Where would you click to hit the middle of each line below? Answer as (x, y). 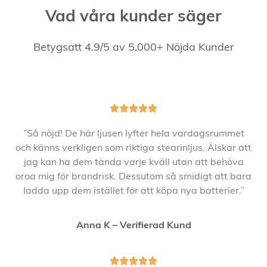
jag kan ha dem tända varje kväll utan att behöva (133, 162)
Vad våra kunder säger (133, 18)
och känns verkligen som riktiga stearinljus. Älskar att (133, 148)
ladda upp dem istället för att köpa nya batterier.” (133, 191)
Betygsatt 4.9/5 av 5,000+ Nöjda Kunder (133, 48)
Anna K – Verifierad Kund (133, 226)
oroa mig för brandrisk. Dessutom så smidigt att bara (133, 177)
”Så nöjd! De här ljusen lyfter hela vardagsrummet (133, 134)
